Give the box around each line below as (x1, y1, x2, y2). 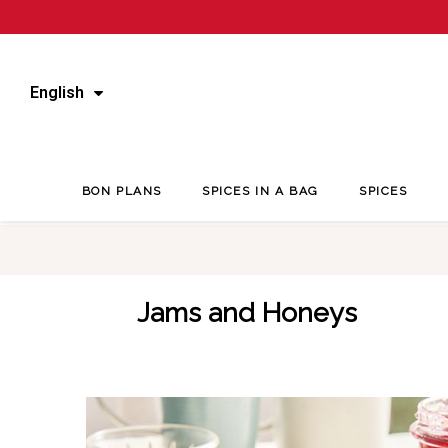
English (30, 82, 84, 102)
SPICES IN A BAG (202, 184, 320, 199)
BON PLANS (81, 184, 163, 199)
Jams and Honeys (137, 297, 357, 328)
